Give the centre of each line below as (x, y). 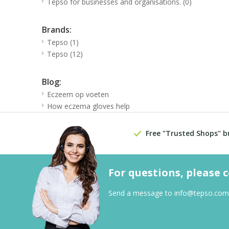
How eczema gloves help (88, 106)
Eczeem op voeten (78, 94)
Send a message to (141, 193)
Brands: (57, 29)
